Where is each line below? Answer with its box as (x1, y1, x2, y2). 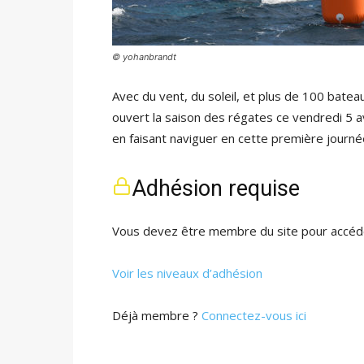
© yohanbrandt (112, 51, 176, 63)
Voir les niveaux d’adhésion (112, 265, 262, 281)
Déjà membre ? (112, 307, 201, 323)
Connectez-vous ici (201, 307, 306, 323)
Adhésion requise (132, 175, 300, 201)
